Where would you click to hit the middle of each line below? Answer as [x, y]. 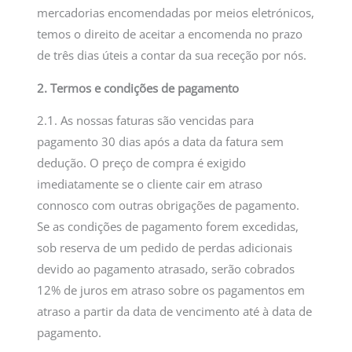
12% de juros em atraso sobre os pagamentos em [171, 290]
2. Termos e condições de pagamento [138, 88]
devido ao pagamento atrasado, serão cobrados [166, 269]
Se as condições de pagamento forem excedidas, [168, 227]
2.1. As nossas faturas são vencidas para [146, 121]
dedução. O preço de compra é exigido [142, 163]
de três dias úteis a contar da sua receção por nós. [172, 55]
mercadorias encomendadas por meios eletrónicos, [176, 13]
